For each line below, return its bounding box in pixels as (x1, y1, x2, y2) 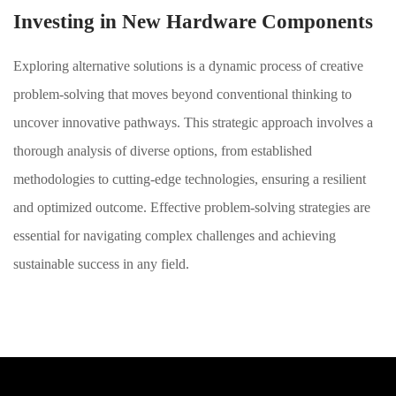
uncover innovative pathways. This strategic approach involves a (13, 115, 373, 130)
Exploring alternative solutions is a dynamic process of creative (13, 58, 363, 73)
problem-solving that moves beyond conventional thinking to (13, 87, 352, 102)
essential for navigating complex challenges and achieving (13, 228, 336, 243)
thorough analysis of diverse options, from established (13, 143, 312, 158)
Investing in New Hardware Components (13, 11, 373, 33)
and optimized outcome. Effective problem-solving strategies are (13, 200, 370, 215)
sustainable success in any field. (13, 256, 189, 271)
